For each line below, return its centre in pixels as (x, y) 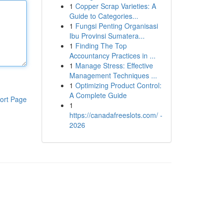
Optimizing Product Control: (118, 85)
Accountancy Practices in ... (112, 55)
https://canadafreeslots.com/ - (116, 115)
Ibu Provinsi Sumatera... (107, 36)
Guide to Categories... (104, 16)
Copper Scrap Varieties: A (115, 6)
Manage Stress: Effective (114, 65)
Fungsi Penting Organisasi (116, 26)
